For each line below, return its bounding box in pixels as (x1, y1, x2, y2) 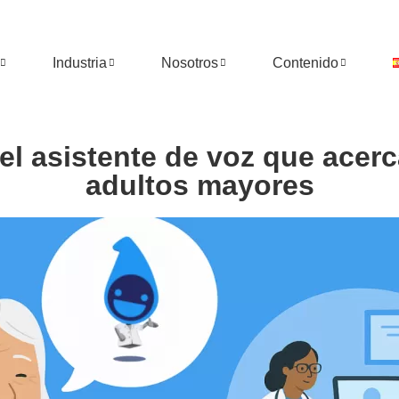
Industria (52, 54, 107, 70)
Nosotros (160, 54, 218, 70)
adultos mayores (85, 169, 314, 201)
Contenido (272, 54, 338, 70)
